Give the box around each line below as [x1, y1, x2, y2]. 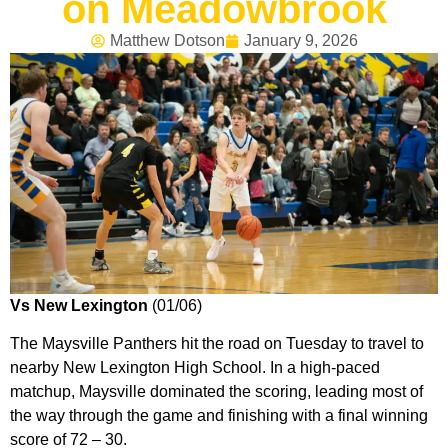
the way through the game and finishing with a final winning [10, 406, 428, 424]
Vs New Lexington [10, 296, 148, 314]
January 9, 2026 [243, 31, 358, 49]
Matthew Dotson [109, 31, 225, 49]
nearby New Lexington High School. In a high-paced [10, 358, 380, 376]
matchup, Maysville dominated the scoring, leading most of [10, 382, 423, 400]
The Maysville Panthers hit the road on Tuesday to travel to [10, 334, 424, 352]
